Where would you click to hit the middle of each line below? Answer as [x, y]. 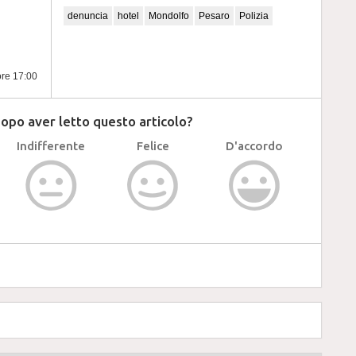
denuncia [88, 16]
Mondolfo [169, 16]
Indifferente [51, 146]
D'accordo [254, 146]
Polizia [254, 16]
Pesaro [214, 16]
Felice [153, 146]
